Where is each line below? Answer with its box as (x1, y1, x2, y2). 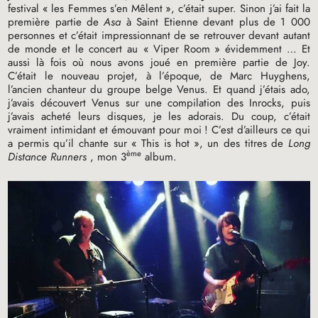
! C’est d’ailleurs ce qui (204, 121, 310, 138)
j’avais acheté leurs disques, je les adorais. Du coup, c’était (8, 108, 310, 124)
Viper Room (153, 40, 210, 57)
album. (141, 148, 177, 165)
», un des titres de (193, 135, 288, 151)
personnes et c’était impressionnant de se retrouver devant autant (8, 27, 310, 43)
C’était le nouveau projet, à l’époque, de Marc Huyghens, (8, 67, 310, 84)
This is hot (141, 135, 190, 151)
